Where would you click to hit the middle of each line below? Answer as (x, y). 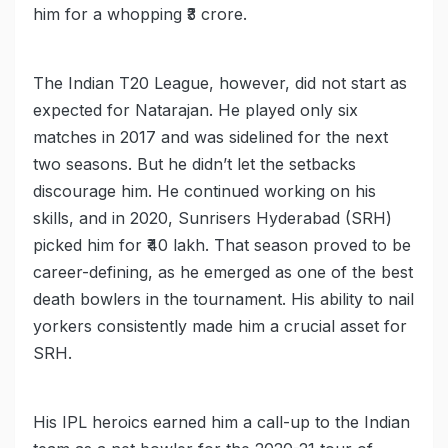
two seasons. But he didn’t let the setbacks (194, 164)
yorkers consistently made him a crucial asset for (220, 326)
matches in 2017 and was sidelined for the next (210, 137)
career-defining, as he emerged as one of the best (223, 272)
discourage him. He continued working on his (204, 191)
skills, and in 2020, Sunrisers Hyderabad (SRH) (212, 218)
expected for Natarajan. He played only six (195, 110)
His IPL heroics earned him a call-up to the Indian (221, 422)
